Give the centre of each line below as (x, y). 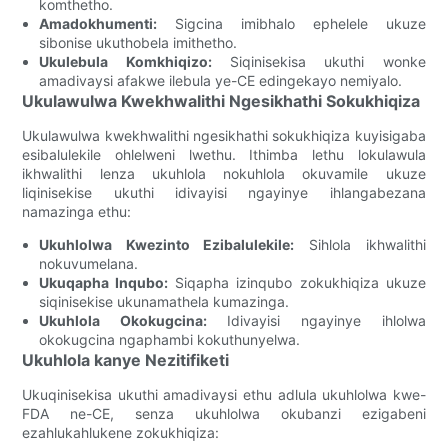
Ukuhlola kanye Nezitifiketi (126, 359)
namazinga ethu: (77, 211)
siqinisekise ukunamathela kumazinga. (164, 301)
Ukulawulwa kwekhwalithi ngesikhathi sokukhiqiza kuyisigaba (224, 135)
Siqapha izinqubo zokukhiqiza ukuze (297, 282)
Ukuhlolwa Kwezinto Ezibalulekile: (167, 244)
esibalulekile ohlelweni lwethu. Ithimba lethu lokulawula (224, 154)
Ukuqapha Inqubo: (104, 282)
